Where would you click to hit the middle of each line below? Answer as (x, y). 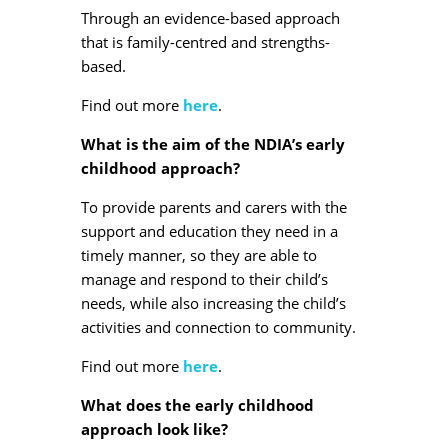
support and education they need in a (209, 230)
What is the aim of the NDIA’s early (212, 143)
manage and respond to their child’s (204, 278)
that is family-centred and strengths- (205, 41)
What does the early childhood (197, 404)
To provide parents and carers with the (213, 206)
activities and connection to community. (218, 326)
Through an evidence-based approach (210, 17)
